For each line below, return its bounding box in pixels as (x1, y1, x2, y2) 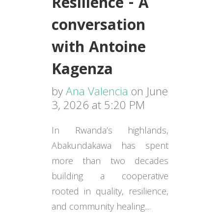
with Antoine (51, 36, 146, 61)
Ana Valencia (65, 83, 128, 99)
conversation (51, 14, 145, 39)
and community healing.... (51, 200, 151, 213)
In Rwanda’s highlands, (51, 124, 169, 137)
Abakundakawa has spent (51, 139, 169, 152)
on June (128, 83, 168, 99)
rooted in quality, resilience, (51, 185, 169, 197)
